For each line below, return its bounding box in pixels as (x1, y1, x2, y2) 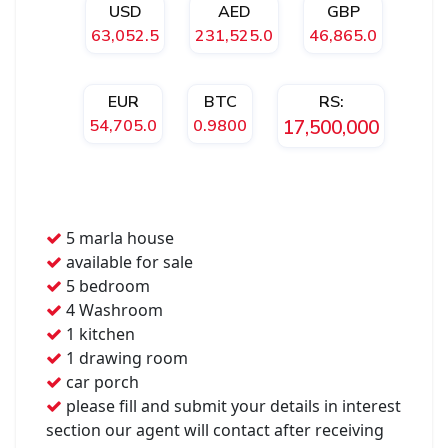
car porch (62, 371, 139, 394)
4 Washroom (62, 299, 163, 322)
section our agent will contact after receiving (46, 419, 384, 442)
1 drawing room (62, 347, 188, 370)
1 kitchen (62, 323, 135, 346)
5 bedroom (62, 275, 150, 298)
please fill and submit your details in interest (62, 395, 401, 418)
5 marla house (62, 227, 174, 250)
